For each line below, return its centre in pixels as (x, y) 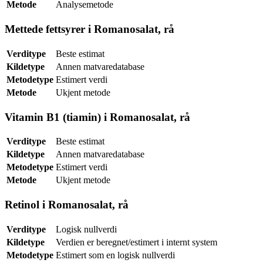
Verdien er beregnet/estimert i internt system (136, 242)
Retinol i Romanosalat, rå (67, 204)
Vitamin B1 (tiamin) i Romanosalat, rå (97, 117)
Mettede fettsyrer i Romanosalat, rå (90, 29)
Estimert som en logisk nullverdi (115, 255)
